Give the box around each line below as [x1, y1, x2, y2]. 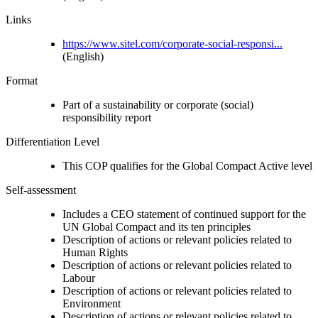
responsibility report [62, 111, 151, 124]
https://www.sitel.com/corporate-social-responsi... [62, 37, 283, 50]
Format [6, 74, 38, 87]
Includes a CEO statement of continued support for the [62, 207, 306, 220]
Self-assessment [6, 183, 76, 196]
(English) [62, 50, 104, 62]
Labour [62, 271, 95, 284]
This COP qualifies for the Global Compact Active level [62, 159, 312, 172]
